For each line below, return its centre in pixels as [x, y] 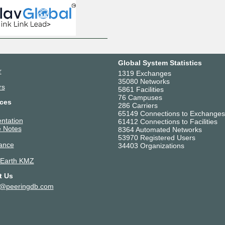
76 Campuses [140, 97]
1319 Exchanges [144, 73]
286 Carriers [138, 105]
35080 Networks [144, 81]
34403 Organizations [151, 145]
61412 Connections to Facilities [167, 121]
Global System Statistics [160, 63]
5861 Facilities [141, 89]
